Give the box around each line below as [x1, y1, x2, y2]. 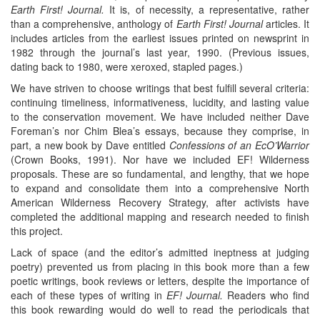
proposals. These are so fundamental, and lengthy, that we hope [11, 166, 309, 181]
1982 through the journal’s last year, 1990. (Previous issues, [11, 45, 309, 60]
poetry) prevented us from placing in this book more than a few [11, 259, 309, 274]
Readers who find [223, 288, 309, 303]
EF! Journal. [166, 288, 223, 303]
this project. [11, 224, 63, 239]
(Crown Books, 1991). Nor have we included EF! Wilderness [11, 152, 309, 167]
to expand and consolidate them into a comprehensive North [11, 181, 309, 196]
